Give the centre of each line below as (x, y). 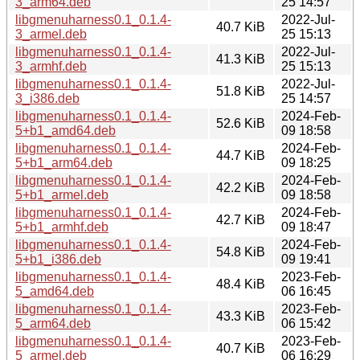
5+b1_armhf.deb (62, 227)
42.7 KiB (241, 219)
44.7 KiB (241, 155)
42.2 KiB (241, 187)
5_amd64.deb (55, 291)
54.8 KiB (241, 252)
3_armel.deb (51, 34)
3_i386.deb (47, 98)
